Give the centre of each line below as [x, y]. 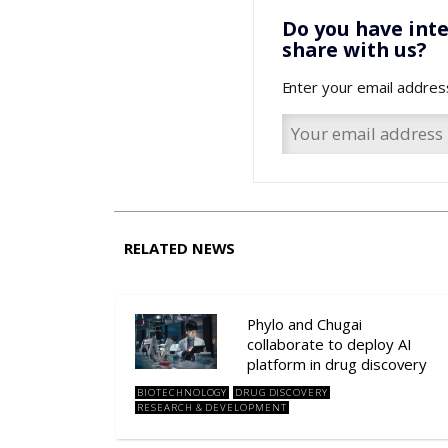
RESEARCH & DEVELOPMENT [212, 408]
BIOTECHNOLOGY [182, 392]
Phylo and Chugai [305, 324]
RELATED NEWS [179, 248]
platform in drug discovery [337, 364]
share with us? [354, 50]
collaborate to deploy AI [330, 344]
